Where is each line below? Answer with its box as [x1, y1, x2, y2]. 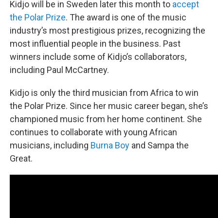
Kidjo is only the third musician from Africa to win [10, 88, 199, 98]
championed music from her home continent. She [10, 114, 202, 124]
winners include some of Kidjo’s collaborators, [10, 52, 186, 62]
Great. [10, 153, 33, 163]
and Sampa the [129, 140, 189, 150]
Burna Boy [91, 140, 129, 150]
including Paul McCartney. [10, 65, 109, 75]
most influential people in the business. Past [10, 38, 181, 49]
